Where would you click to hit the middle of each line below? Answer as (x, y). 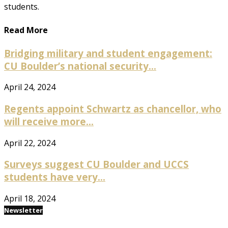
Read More (26, 30)
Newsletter (23, 210)
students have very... (55, 177)
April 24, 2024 (30, 87)
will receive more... (49, 121)
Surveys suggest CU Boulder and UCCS (96, 164)
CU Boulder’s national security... (80, 66)
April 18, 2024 (30, 199)
